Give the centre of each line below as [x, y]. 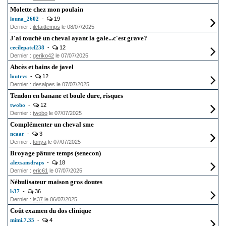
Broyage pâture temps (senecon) [55, 153]
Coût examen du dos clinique [51, 211]
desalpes [44, 84]
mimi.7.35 [22, 220]
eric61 [40, 171]
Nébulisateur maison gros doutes [56, 182]
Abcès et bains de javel [42, 67]
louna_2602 [24, 19]
